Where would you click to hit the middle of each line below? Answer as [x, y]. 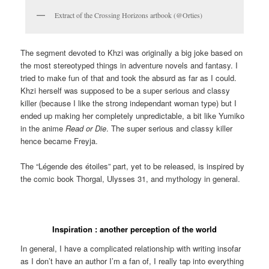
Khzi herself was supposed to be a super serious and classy [125, 90]
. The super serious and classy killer [170, 128]
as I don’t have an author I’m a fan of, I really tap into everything [132, 261]
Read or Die [86, 128]
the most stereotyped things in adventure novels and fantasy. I [129, 65]
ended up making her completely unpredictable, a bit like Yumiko [133, 115]
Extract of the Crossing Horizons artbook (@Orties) [128, 15]
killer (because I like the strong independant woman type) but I [129, 103]
